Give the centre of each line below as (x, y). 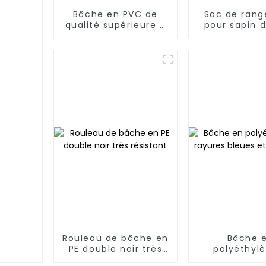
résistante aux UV (115, 57)
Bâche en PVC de (115, 14)
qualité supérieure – (115, 25)
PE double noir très (115, 248)
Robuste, (115, 35)
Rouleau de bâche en (115, 238)
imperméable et (115, 46)
